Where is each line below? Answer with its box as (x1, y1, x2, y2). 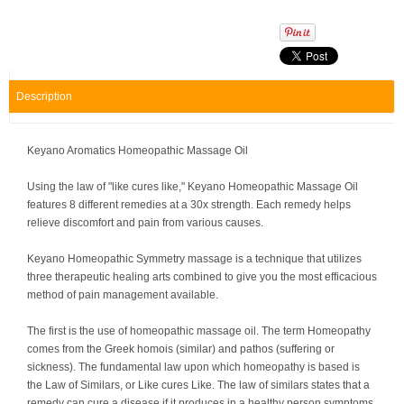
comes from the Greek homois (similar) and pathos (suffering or (27, 343, 335, 355)
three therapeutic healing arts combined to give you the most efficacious (27, 271, 377, 283)
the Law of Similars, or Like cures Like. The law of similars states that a (27, 379, 370, 391)
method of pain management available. (27, 289, 218, 301)
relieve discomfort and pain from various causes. (27, 216, 263, 229)
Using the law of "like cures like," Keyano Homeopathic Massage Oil (27, 180, 358, 193)
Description (16, 90, 72, 103)
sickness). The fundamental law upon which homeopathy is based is (27, 361, 360, 373)
